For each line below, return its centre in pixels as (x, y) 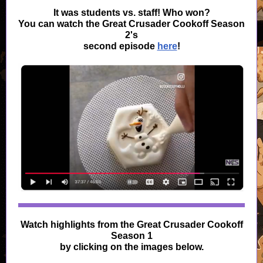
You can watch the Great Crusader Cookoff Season (131, 24)
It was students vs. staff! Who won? (131, 13)
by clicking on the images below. (131, 247)
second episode (120, 46)
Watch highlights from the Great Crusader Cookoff (131, 225)
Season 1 (131, 236)
